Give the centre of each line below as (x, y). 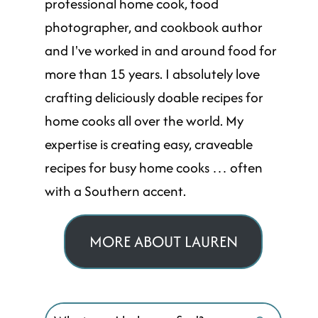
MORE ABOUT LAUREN (163, 241)
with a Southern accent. (116, 191)
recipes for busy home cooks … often (154, 168)
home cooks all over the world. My (144, 121)
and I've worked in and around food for (161, 50)
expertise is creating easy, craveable (149, 144)
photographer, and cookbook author (154, 27)
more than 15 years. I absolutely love (153, 74)
